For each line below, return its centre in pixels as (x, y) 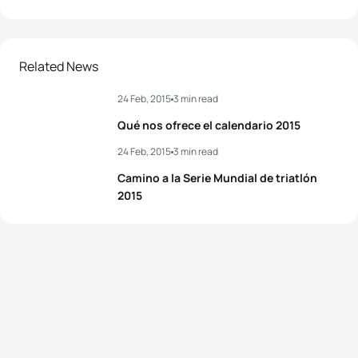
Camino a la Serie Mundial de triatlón (217, 178)
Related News (59, 66)
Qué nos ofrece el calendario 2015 (209, 125)
